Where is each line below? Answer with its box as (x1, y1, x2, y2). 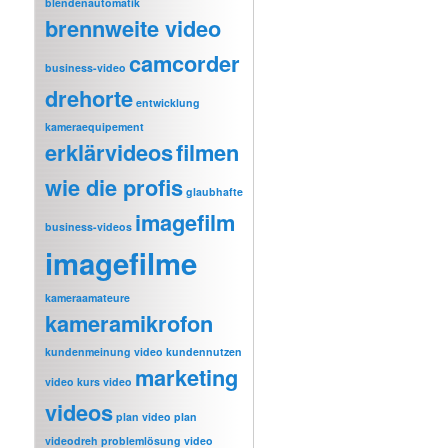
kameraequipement (45, 118, 145, 134)
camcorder (129, 46, 241, 79)
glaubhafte (186, 183, 244, 199)
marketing (135, 360, 239, 393)
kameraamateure (45, 289, 131, 305)
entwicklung (136, 94, 201, 110)
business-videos (45, 218, 133, 234)
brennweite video (45, 11, 222, 44)
